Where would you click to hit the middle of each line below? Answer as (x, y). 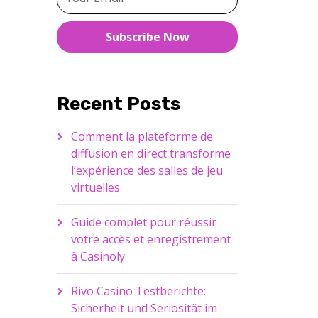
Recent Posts (118, 104)
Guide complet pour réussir (143, 223)
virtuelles (95, 188)
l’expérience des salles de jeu (147, 171)
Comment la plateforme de (142, 137)
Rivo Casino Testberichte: (138, 291)
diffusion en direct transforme (150, 154)
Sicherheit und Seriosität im (144, 308)
